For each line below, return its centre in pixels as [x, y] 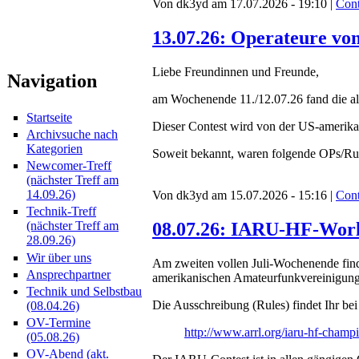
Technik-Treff [61, 212]
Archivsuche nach [72, 135]
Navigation [52, 81]
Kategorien [54, 149]
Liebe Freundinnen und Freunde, [236, 71]
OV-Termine [58, 323]
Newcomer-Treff [69, 166]
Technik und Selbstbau [84, 291]
